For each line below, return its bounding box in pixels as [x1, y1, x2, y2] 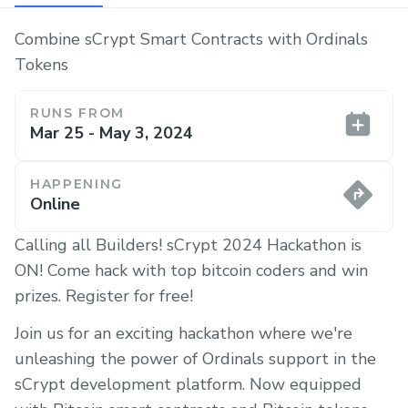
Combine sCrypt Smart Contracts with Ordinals [15, 28, 368, 50]
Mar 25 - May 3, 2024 [30, 121, 193, 144]
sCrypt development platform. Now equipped [15, 373, 362, 395]
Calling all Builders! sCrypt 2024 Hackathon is [15, 233, 362, 256]
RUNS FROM [30, 104, 126, 121]
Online [30, 192, 80, 215]
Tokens [15, 54, 68, 76]
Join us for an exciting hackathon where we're [15, 322, 352, 344]
